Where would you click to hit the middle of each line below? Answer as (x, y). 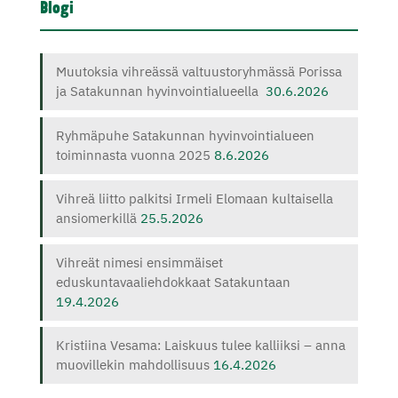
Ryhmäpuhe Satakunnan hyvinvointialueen (185, 135)
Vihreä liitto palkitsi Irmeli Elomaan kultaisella (194, 199)
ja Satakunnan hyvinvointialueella (159, 92)
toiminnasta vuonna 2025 (133, 155)
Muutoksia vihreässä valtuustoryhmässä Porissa (199, 72)
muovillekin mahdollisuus (132, 365)
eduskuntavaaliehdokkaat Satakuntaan (173, 282)
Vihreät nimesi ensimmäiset (139, 262)
